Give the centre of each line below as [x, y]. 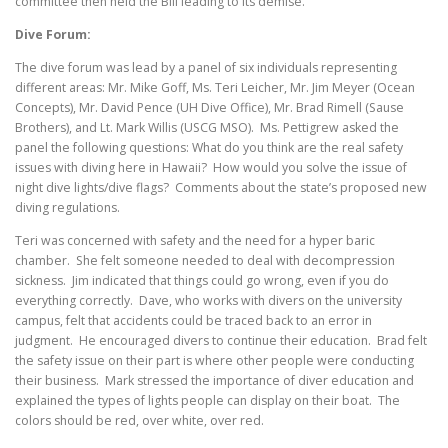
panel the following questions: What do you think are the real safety [209, 148]
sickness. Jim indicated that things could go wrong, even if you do [202, 281]
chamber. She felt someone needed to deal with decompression [205, 261]
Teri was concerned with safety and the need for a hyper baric [195, 241]
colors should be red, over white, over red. [141, 421]
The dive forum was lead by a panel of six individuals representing [206, 68]
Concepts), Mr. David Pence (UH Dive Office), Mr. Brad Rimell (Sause [209, 108]
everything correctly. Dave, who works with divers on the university [208, 301]
